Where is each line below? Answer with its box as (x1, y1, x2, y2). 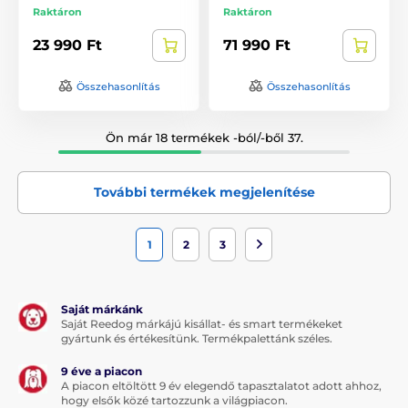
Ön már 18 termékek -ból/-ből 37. (105, 129, 303, 145)
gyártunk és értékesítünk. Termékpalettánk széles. (61, 331, 332, 345)
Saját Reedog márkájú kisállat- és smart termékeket (61, 316, 342, 331)
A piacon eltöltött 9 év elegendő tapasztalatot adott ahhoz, (61, 378, 382, 393)
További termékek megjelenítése (93, 183, 315, 200)
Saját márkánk (61, 301, 143, 316)
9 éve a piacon (61, 363, 142, 378)
